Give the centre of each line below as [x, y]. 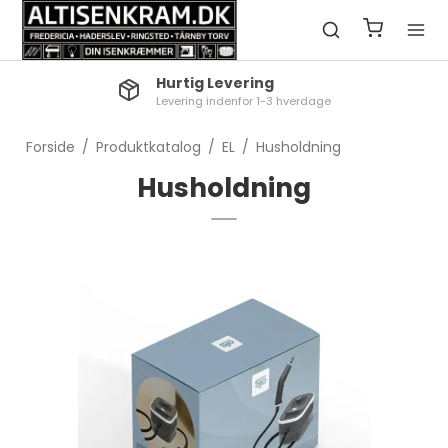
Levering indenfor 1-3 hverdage [244, 101]
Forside [50, 147]
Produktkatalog [148, 147]
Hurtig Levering [215, 83]
